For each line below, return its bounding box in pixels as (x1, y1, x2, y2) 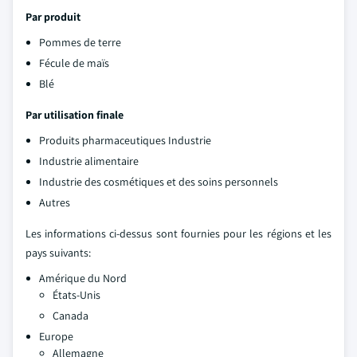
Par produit (25, 10, 80, 24)
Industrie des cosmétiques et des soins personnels (39, 175, 278, 189)
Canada (53, 308, 88, 323)
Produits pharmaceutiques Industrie (39, 133, 211, 147)
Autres (39, 195, 70, 210)
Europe (39, 329, 73, 343)
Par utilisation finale (25, 108, 124, 122)
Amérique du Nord (39, 271, 127, 285)
